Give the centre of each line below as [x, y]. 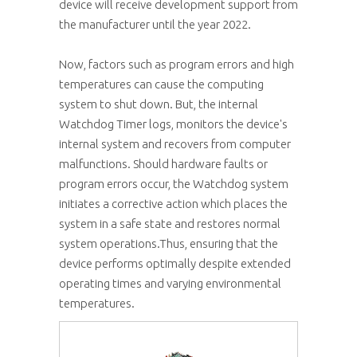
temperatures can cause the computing [161, 84]
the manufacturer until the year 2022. [155, 24]
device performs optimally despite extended [175, 263]
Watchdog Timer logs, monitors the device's [173, 124]
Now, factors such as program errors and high [177, 64]
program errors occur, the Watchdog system [174, 183]
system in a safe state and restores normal [170, 223]
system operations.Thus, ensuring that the [169, 243]
